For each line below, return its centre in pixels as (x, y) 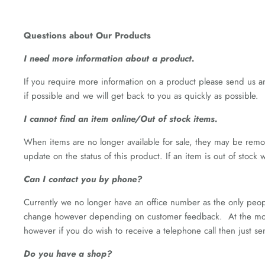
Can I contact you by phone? (83, 179)
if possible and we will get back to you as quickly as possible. (141, 96)
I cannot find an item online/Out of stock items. (121, 119)
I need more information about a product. (109, 59)
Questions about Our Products (87, 35)
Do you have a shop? (68, 254)
